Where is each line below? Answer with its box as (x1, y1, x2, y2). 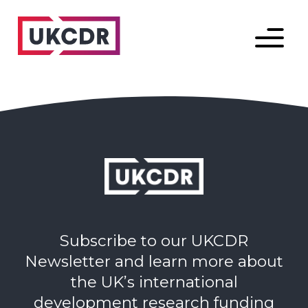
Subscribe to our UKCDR (60, 231, 248, 251)
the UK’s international (70, 272, 238, 292)
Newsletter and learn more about (25, 252, 283, 272)
